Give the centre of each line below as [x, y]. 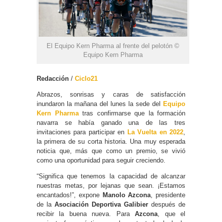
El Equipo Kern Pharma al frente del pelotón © [113, 46]
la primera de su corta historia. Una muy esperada [111, 141]
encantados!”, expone [70, 195]
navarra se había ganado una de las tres [111, 122]
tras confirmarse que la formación [132, 113]
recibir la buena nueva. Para [86, 214]
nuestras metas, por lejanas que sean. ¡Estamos [111, 185]
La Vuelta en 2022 [155, 132]
